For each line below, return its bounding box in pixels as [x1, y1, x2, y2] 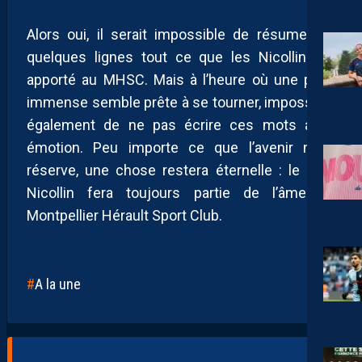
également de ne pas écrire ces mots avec [27, 116, 335, 133]
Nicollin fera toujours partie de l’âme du [27, 183, 335, 201]
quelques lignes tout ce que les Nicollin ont [27, 48, 335, 65]
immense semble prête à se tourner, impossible [27, 93, 335, 111]
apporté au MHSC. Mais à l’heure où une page [27, 70, 335, 88]
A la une [35, 275, 81, 293]
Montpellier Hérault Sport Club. [27, 206, 222, 224]
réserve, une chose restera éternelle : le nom [27, 161, 335, 179]
